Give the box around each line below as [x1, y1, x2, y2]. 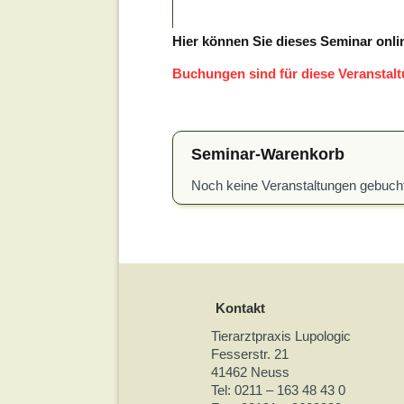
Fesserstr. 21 [210, 346, 289, 362]
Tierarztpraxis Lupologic [210, 328, 351, 344]
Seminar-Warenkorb [191, 145, 344, 163]
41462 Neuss [210, 364, 289, 380]
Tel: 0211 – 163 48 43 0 [210, 382, 345, 398]
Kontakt [215, 300, 265, 316]
